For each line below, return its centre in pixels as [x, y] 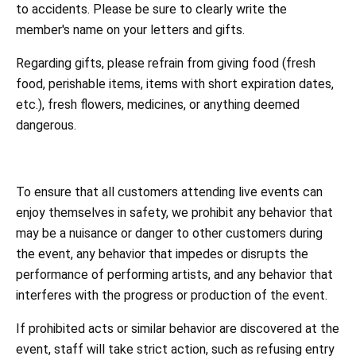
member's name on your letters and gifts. [130, 30]
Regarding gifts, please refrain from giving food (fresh [166, 64]
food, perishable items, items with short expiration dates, [175, 84]
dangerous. [46, 126]
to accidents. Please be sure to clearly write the [151, 10]
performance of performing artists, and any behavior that [174, 275]
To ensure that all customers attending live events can [169, 192]
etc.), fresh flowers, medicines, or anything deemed [158, 105]
